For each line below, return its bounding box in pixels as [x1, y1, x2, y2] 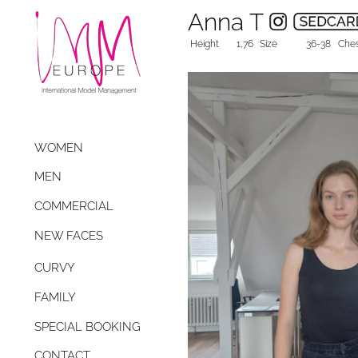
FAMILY [34, 290, 76, 305]
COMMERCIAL [34, 199, 113, 214]
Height [190, 38, 219, 50]
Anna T [188, 8, 269, 36]
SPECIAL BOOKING [34, 319, 141, 334]
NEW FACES [34, 228, 103, 243]
